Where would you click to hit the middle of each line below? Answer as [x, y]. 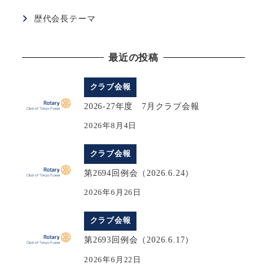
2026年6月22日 [113, 260]
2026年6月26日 [113, 193]
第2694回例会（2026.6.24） [139, 173]
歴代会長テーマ [65, 19]
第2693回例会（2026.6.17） [139, 240]
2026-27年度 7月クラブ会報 [142, 106]
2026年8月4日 [111, 126]
